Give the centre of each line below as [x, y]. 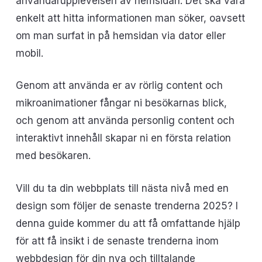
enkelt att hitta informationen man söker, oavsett [130, 18]
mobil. [29, 53]
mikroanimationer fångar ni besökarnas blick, [121, 103]
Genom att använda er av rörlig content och [119, 85]
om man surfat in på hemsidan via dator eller [120, 35]
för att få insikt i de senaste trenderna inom [117, 241]
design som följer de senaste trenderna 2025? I [127, 206]
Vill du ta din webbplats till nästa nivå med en [122, 188]
